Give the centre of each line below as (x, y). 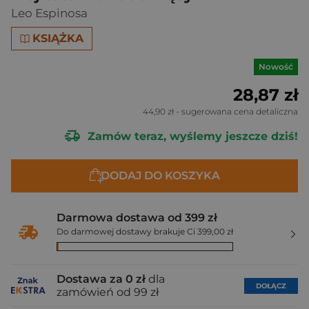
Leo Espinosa (49, 13)
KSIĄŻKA (58, 38)
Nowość (276, 67)
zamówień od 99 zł (108, 292)
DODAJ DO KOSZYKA (160, 176)
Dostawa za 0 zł (101, 279)
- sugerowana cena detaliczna (236, 111)
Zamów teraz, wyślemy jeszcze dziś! (191, 136)
